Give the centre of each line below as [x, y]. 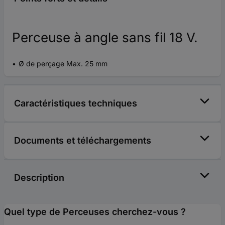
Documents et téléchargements [83, 141]
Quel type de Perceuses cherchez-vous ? [95, 212]
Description [39, 178]
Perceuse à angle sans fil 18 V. [105, 38]
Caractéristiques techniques [76, 103]
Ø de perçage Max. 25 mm [63, 64]
